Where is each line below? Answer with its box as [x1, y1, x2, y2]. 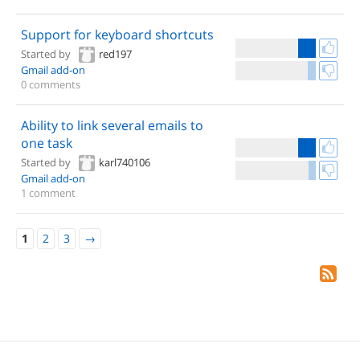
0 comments [21, 76, 80, 92]
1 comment [21, 185, 76, 200]
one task [21, 134, 72, 152]
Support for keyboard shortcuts [21, 26, 214, 43]
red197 [99, 47, 132, 61]
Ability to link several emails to [21, 117, 203, 134]
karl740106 [99, 155, 150, 170]
